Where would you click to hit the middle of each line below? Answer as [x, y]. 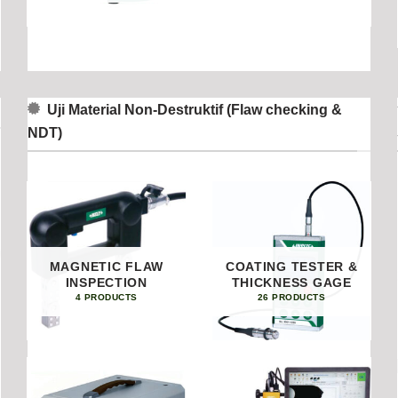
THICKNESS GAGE [291, 283]
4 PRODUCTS [106, 297]
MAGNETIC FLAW [106, 267]
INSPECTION [106, 283]
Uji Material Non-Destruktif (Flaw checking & [194, 109]
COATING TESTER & [291, 267]
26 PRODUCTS [291, 297]
